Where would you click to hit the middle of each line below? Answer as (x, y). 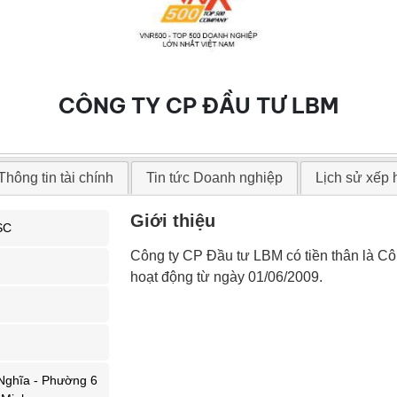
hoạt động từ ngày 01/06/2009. (227, 276)
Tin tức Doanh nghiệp (214, 177)
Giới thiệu (173, 220)
